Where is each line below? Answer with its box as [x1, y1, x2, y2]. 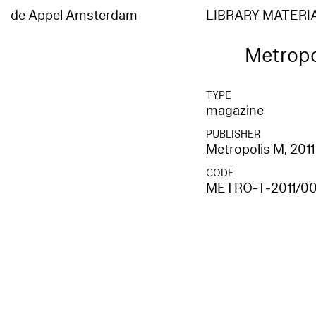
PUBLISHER [206, 128, 261, 141]
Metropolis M [206, 140, 285, 159]
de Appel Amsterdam [11, 6, 138, 25]
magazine [206, 102, 265, 120]
